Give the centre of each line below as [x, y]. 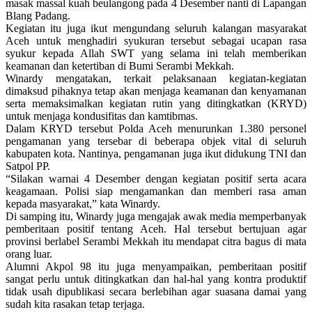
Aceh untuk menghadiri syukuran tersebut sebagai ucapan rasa [156, 40]
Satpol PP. [28, 166]
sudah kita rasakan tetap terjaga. [75, 304]
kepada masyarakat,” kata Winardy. [83, 203]
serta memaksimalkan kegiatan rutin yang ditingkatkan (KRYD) [156, 103]
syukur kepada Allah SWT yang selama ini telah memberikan [156, 53]
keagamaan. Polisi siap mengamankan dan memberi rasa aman [156, 191]
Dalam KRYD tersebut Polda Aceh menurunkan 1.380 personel [156, 128]
